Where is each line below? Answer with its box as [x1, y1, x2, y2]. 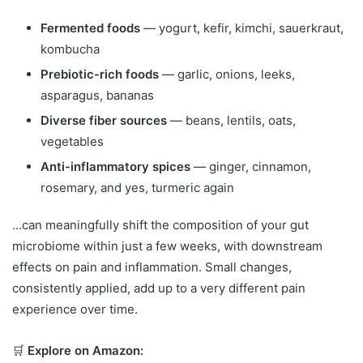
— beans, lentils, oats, [167, 112, 296, 128]
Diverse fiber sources [41, 112, 167, 128]
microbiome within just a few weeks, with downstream [12, 237, 322, 254]
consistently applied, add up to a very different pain [12, 280, 305, 296]
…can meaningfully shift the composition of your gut [12, 216, 309, 233]
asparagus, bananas [41, 87, 154, 103]
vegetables [41, 133, 104, 149]
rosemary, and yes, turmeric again [41, 179, 234, 195]
